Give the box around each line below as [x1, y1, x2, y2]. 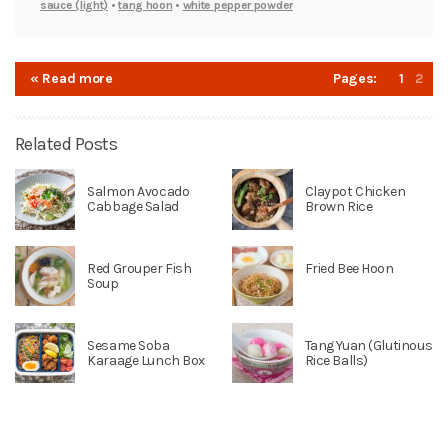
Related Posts [15, 133, 117, 156]
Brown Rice [304, 198, 373, 216]
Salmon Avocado [87, 183, 190, 201]
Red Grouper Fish [87, 260, 192, 278]
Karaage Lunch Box [87, 352, 206, 370]
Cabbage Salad [87, 198, 179, 216]
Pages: [332, 70, 378, 88]
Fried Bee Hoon [304, 260, 394, 278]
